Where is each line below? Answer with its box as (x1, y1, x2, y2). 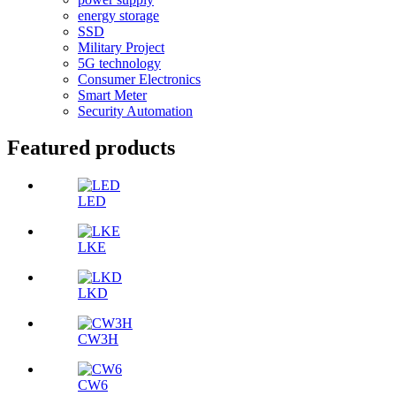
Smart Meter (78, 87, 147, 103)
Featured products (7, 136, 175, 160)
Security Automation (78, 103, 193, 118)
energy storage (78, 7, 159, 23)
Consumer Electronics (78, 71, 201, 87)
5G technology (78, 55, 161, 71)
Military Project (78, 39, 164, 55)
